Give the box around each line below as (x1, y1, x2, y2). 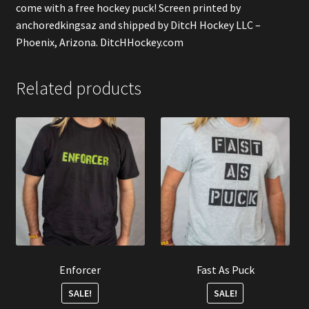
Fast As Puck (196, 263, 255, 277)
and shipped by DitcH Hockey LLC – (96, 18, 261, 32)
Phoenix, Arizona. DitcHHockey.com (15, 35, 183, 49)
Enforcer (59, 263, 101, 277)
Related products (15, 77, 141, 99)
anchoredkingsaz (15, 18, 97, 32)
